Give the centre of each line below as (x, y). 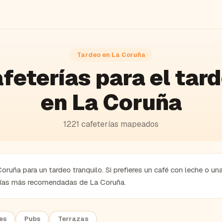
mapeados (139, 124)
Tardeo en (94, 55)
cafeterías (100, 124)
